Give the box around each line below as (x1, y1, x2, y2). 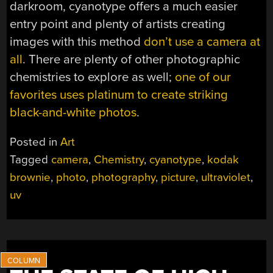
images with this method (10, 34, 144, 50)
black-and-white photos (10, 105, 137, 121)
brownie (10, 171, 51, 185)
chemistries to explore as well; (10, 69, 175, 85)
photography (91, 171, 156, 185)
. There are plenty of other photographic (23, 52, 241, 68)
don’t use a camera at (144, 34, 261, 50)
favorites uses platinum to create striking (10, 87, 229, 103)
